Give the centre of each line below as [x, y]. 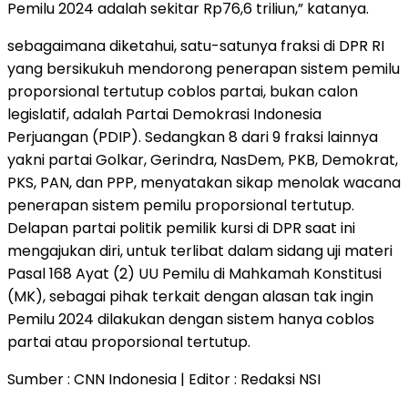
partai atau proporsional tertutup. [129, 342]
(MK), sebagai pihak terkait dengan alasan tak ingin [190, 296]
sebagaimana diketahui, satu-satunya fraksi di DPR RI [196, 46]
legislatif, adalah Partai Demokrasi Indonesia [164, 114]
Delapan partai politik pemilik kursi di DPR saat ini [181, 228]
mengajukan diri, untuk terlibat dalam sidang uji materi [200, 250]
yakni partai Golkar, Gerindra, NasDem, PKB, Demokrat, [203, 159]
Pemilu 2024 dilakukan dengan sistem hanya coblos [191, 319]
